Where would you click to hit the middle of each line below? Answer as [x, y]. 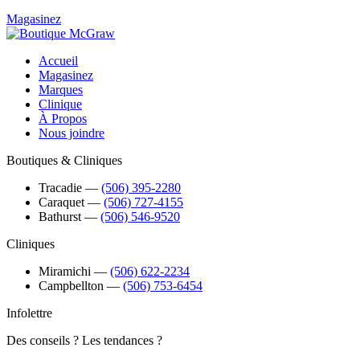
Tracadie [60, 187]
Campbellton [71, 285]
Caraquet [61, 202]
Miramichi [65, 271]
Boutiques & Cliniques [64, 160]
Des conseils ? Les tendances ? [84, 340]
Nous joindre [72, 133]
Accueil [58, 60]
